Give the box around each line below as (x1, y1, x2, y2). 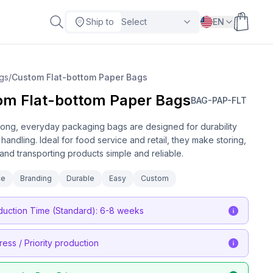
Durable (66, 174, 95, 183)
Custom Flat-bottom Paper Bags (12, 72, 148, 82)
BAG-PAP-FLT (191, 95, 247, 105)
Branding (20, 174, 52, 183)
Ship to (86, 16, 114, 27)
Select (121, 16, 147, 27)
